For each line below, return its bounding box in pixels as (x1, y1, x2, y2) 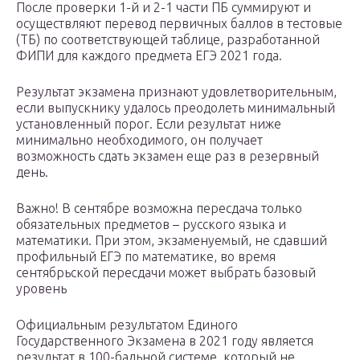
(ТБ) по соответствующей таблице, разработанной (16, 32, 320, 47)
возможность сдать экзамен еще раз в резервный (16, 149, 319, 164)
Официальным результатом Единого (16, 317, 238, 333)
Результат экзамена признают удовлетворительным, (16, 84, 337, 100)
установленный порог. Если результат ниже (16, 117, 281, 132)
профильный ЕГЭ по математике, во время (16, 249, 276, 264)
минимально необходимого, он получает (16, 133, 263, 148)
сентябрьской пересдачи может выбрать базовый (16, 265, 316, 280)
